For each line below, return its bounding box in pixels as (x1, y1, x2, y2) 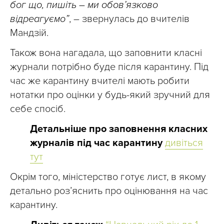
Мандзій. (10, 27, 48, 39)
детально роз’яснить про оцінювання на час (10, 185, 208, 197)
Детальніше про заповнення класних (30, 123, 207, 135)
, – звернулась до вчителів (69, 13, 189, 25)
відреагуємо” (10, 13, 69, 25)
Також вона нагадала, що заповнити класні (10, 47, 202, 59)
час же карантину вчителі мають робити (10, 75, 189, 87)
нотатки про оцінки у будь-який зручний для (10, 89, 210, 101)
